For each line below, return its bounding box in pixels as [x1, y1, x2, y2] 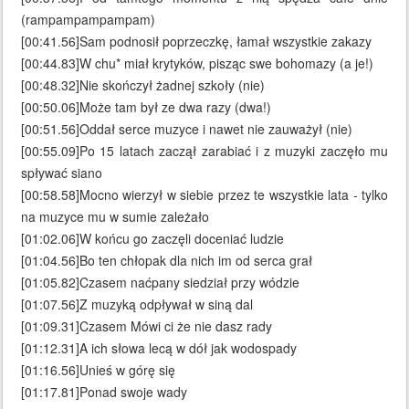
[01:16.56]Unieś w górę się [21, 361, 175, 380]
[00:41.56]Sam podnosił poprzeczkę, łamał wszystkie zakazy [21, 32, 372, 51]
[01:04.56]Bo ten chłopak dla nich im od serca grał [21, 251, 312, 270]
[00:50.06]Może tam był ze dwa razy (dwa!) [21, 98, 271, 117]
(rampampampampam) [21, 10, 155, 29]
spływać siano [21, 163, 102, 183]
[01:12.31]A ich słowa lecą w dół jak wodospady [21, 339, 297, 358]
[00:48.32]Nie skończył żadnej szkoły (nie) [21, 76, 265, 95]
